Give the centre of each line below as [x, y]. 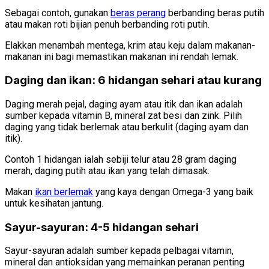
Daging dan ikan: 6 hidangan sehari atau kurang [133, 80]
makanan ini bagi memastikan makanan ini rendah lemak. [122, 56]
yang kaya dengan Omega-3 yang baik [173, 192]
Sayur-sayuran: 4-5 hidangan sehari [102, 227]
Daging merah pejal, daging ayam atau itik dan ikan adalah [124, 104]
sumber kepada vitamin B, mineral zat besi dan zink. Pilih [123, 115]
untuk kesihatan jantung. [54, 203]
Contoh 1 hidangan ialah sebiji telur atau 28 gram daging [121, 159]
